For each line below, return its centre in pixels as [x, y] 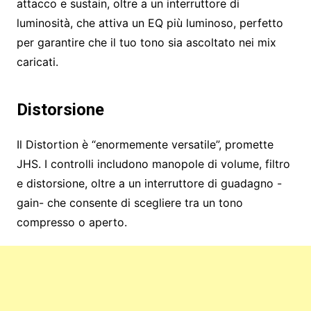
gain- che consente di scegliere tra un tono [129, 203]
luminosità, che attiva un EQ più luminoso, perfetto [150, 23]
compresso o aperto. [73, 222]
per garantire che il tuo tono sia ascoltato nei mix [146, 43]
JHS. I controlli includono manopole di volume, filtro [153, 164]
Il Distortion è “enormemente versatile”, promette [145, 145]
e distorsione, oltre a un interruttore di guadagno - [149, 184]
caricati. [37, 62]
